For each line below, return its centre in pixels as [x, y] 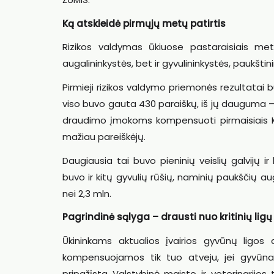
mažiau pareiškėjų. [104, 136]
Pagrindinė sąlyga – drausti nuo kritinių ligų [167, 217]
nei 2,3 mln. [87, 193]
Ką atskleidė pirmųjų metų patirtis [144, 23]
